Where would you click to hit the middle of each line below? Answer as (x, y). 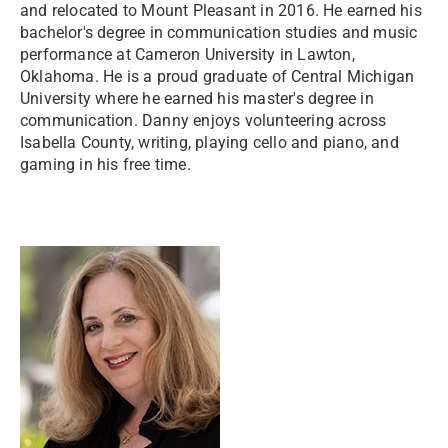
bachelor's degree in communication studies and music (219, 32)
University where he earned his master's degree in (197, 98)
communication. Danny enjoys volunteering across (203, 120)
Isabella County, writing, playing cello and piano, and (209, 142)
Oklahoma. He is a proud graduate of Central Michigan (217, 76)
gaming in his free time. (105, 164)
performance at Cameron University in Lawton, (187, 54)
